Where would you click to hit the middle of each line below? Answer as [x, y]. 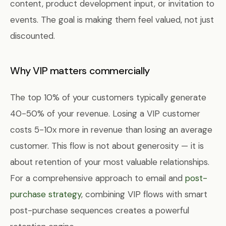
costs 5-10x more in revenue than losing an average [111, 130]
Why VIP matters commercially [80, 71]
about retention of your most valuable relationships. [110, 162]
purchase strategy [46, 194]
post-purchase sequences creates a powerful [100, 210]
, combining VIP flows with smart [144, 194]
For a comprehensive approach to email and [98, 178]
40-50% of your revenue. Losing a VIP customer [105, 114]
